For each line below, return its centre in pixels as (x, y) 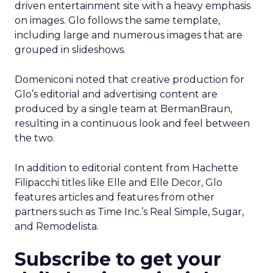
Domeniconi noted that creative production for (129, 80)
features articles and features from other (115, 197)
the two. (35, 138)
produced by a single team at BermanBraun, (123, 109)
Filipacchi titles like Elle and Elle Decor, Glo (119, 183)
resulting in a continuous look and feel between (132, 123)
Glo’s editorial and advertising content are (116, 94)
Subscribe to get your (118, 259)
